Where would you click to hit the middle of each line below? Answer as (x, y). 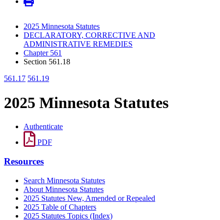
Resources (24, 161)
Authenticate (43, 127)
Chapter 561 (43, 53)
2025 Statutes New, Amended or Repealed (89, 198)
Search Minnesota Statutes (64, 180)
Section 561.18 (47, 62)
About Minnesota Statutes (64, 189)
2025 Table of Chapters (60, 207)
